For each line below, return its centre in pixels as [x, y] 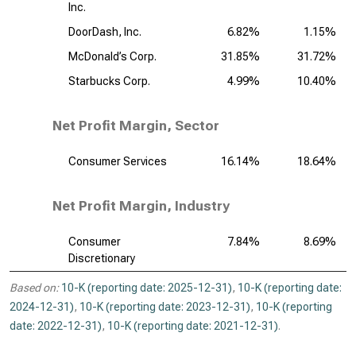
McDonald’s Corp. [112, 56]
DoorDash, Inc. [105, 32]
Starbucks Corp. [109, 81]
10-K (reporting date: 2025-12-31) [147, 288]
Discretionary [102, 258]
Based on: [34, 288]
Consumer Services [118, 161]
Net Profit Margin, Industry [141, 206]
